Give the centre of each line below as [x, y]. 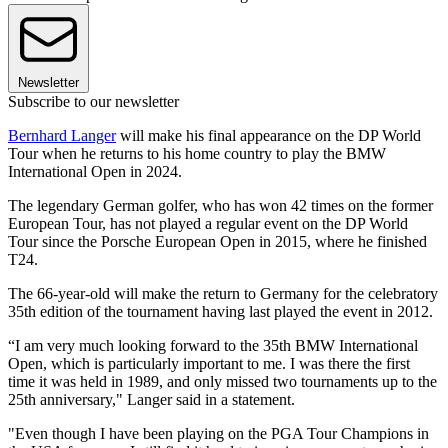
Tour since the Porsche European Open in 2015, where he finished [217, 242]
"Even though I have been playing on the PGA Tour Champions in [218, 434]
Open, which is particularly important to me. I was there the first [209, 364]
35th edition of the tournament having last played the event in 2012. [220, 312]
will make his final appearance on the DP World [268, 136]
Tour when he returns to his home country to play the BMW [197, 154]
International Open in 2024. [95, 172]
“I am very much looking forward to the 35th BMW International [213, 346]
